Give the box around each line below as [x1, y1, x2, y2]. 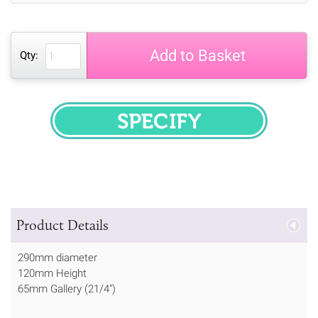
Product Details [16, 216, 109, 234]
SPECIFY [158, 121, 218, 138]
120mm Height [18, 266, 87, 280]
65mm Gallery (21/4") [18, 282, 116, 295]
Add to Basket [149, 46, 246, 65]
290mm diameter [18, 251, 97, 264]
